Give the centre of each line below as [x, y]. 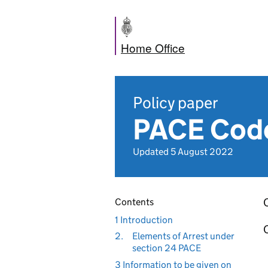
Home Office [153, 48]
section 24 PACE [166, 248]
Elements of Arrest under [183, 236]
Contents [134, 202]
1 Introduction [144, 220]
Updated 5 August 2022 [183, 152]
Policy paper [175, 103]
